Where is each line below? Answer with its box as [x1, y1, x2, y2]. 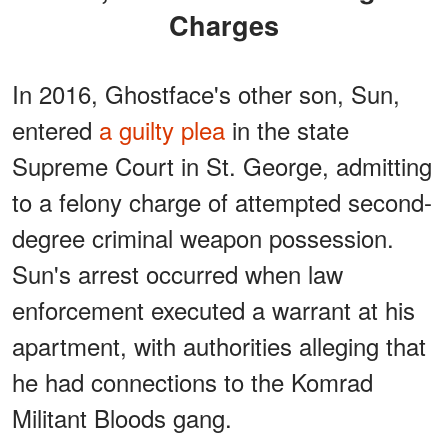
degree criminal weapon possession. [12, 220, 394, 256]
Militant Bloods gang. [12, 400, 232, 436]
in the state [225, 112, 349, 148]
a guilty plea [99, 112, 225, 148]
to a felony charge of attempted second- [12, 184, 432, 220]
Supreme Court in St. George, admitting [12, 148, 432, 184]
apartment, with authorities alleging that [12, 328, 426, 364]
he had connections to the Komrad [12, 364, 373, 400]
